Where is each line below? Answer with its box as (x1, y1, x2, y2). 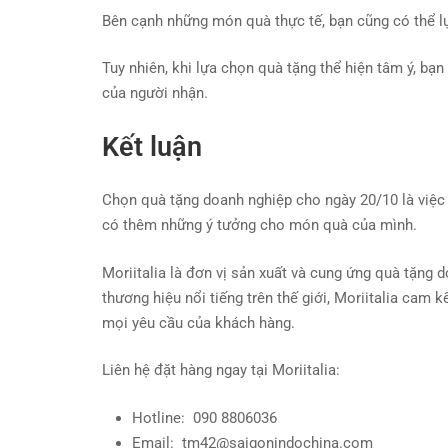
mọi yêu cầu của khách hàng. (102, 313, 295, 332)
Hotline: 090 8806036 (132, 408, 277, 427)
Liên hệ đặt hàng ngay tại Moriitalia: (102, 361, 340, 379)
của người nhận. (102, 84, 208, 102)
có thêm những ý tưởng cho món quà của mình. (102, 216, 417, 234)
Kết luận (102, 130, 202, 163)
